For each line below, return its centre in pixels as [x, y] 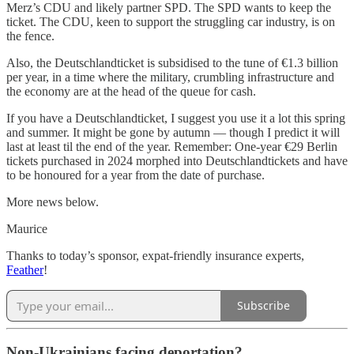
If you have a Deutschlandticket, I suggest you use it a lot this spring [176, 118]
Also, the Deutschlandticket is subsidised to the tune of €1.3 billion [172, 62]
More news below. [53, 201]
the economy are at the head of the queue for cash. [131, 91]
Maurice [27, 228]
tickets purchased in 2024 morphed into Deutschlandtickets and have [177, 160]
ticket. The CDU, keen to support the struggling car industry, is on [171, 21]
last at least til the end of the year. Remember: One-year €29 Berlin [172, 146]
